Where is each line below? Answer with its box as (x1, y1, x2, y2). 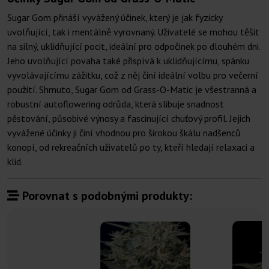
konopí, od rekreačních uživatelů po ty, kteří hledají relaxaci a (7, 141, 255, 154)
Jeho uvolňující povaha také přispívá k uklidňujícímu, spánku (7, 55, 249, 67)
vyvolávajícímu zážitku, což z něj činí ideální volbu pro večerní (7, 69, 258, 82)
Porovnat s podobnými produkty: (19, 188, 192, 204)
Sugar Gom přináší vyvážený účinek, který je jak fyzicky (7, 11, 222, 24)
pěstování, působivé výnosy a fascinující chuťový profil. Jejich (7, 112, 250, 125)
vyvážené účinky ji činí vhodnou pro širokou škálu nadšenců (7, 127, 241, 139)
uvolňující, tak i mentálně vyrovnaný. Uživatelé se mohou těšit (7, 26, 259, 38)
